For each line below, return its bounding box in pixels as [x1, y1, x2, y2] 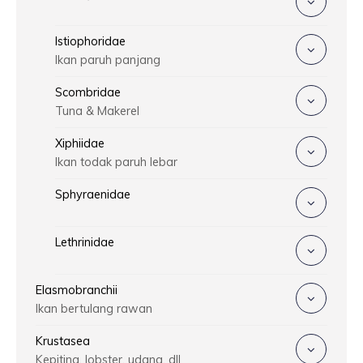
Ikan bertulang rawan [36, 301, 152, 316]
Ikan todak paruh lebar [55, 154, 177, 169]
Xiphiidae [55, 135, 105, 151]
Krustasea [36, 333, 90, 348]
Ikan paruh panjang [55, 52, 160, 67]
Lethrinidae [55, 234, 114, 250]
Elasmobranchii [36, 282, 117, 297]
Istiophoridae [55, 33, 126, 49]
